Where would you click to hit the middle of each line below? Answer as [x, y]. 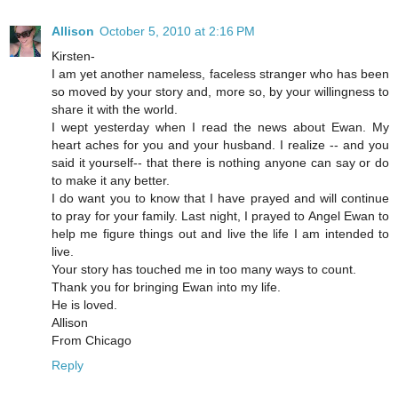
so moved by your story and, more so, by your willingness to [220, 91]
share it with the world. [115, 109]
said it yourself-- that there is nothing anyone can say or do [220, 162]
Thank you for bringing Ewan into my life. [166, 287]
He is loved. [84, 304]
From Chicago [92, 340]
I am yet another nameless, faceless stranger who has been [220, 73]
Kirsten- [73, 56]
